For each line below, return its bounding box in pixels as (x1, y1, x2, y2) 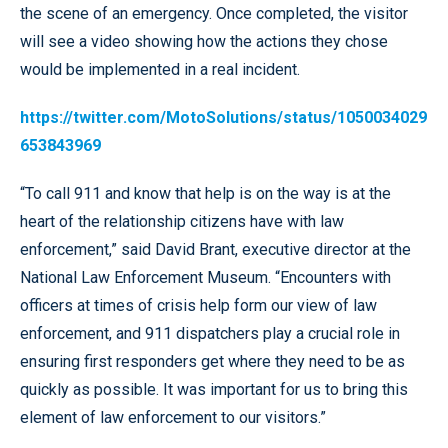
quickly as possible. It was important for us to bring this (20, 380, 408, 399)
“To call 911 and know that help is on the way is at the (20, 184, 391, 203)
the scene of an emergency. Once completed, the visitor (20, 4, 408, 23)
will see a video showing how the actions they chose (20, 32, 388, 51)
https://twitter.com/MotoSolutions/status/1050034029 (20, 108, 427, 127)
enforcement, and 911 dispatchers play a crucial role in (20, 324, 400, 343)
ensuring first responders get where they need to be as (20, 352, 405, 371)
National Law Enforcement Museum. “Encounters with (20, 268, 391, 287)
